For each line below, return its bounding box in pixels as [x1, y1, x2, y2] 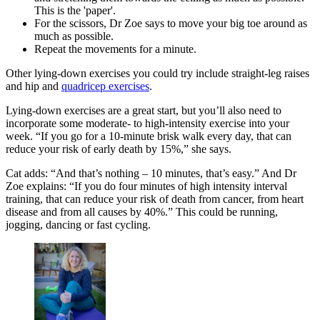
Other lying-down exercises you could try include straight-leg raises [6, 67, 309, 80]
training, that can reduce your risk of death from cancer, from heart [6, 193, 304, 206]
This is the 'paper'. [34, 4, 116, 17]
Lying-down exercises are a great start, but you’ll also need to [6, 104, 281, 117]
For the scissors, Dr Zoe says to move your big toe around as [34, 17, 307, 30]
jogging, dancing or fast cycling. [6, 219, 151, 231]
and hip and [6, 80, 61, 93]
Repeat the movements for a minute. [34, 43, 196, 56]
